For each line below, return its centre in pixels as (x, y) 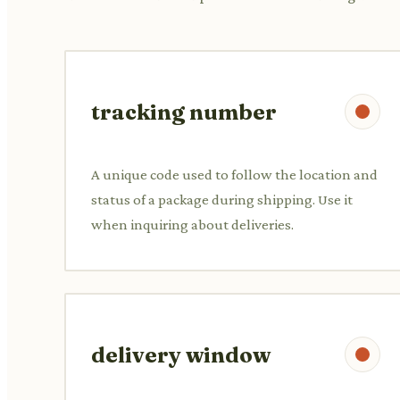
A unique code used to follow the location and (234, 174)
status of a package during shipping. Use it (222, 199)
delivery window (181, 354)
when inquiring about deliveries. (192, 224)
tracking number (184, 112)
